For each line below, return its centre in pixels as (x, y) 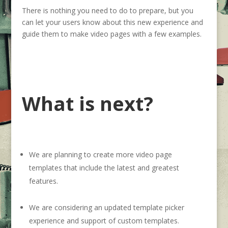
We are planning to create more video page (100, 154)
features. (43, 181)
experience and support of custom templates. (104, 220)
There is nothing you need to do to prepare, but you (107, 10)
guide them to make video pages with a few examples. (111, 34)
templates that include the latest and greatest (104, 167)
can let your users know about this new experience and (112, 22)
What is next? (87, 103)
